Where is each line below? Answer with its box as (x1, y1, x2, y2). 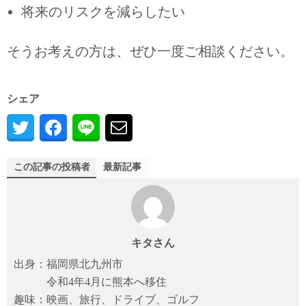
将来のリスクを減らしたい (20, 3, 185, 19)
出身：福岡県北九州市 (14, 258, 123, 270)
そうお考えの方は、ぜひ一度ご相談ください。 (7, 44, 294, 59)
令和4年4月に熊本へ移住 (14, 276, 167, 288)
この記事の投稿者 (14, 162, 90, 173)
